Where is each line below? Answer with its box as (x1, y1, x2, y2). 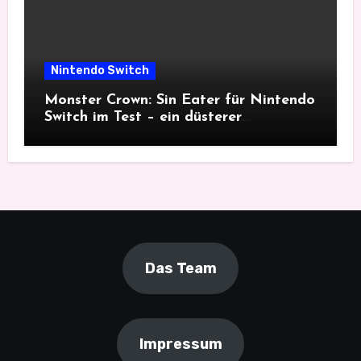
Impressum (139, 335, 222, 354)
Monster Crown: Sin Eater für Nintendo (44, 93, 315, 109)
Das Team (144, 259, 217, 278)
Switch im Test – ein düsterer (44, 110, 242, 126)
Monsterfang (44, 127, 134, 143)
